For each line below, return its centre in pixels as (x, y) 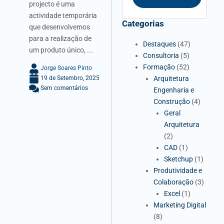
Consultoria (161, 55)
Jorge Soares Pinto (66, 68)
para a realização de (60, 39)
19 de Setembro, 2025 (69, 78)
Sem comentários (63, 88)
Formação (159, 67)
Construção (172, 101)
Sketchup (179, 159)
